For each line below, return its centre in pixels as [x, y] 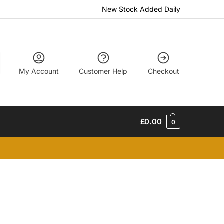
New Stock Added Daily [141, 9]
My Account [39, 71]
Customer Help [103, 71]
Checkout [163, 71]
